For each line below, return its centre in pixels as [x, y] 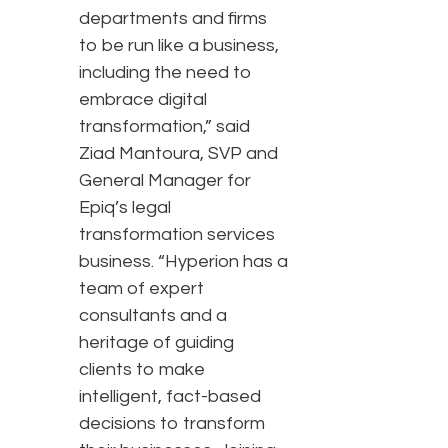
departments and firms [173, 19]
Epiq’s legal [125, 208]
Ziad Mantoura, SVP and [178, 154]
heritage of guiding [156, 343]
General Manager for [165, 181]
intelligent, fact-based [170, 397]
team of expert [141, 289]
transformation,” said [164, 127]
